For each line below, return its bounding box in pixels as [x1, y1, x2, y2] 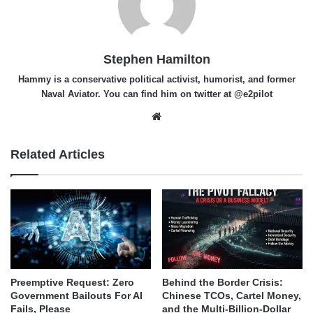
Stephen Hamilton [103, 52, 210, 67]
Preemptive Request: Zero [10, 276, 134, 288]
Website [164, 110, 203, 122]
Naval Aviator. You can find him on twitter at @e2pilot [41, 89, 272, 100]
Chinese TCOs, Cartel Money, [162, 289, 301, 301]
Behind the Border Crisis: [162, 276, 283, 288]
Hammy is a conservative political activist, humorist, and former [17, 74, 296, 85]
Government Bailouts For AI [10, 289, 143, 301]
